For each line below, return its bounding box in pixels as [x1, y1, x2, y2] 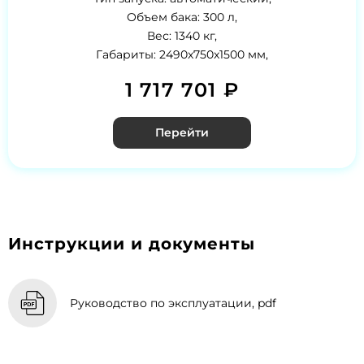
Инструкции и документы [8, 233, 255, 253]
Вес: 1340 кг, [147, 28, 217, 43]
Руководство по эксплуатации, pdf [70, 295, 276, 310]
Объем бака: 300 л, [127, 9, 237, 24]
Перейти [155, 124, 209, 140]
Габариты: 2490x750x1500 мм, [96, 46, 268, 62]
